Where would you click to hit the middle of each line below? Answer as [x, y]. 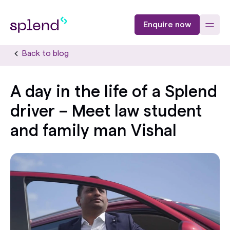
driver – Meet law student [106, 111]
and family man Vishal [93, 131]
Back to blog [45, 53]
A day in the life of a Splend [114, 92]
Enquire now [167, 25]
